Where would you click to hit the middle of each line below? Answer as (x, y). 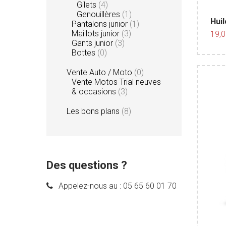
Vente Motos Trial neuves (116, 82)
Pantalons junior (101, 24)
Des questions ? (87, 165)
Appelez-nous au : (90, 186)
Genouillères (99, 14)
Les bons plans (94, 111)
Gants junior (93, 43)
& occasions (95, 91)
